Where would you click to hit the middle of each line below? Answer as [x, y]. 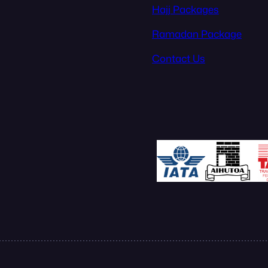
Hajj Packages [185, 10]
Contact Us [179, 59]
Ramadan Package [197, 34]
